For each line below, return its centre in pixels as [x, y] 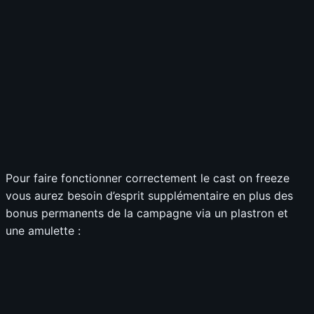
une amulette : [43, 231]
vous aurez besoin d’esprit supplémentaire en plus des [149, 196]
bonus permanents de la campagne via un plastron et [147, 213]
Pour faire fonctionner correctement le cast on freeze [148, 178]
